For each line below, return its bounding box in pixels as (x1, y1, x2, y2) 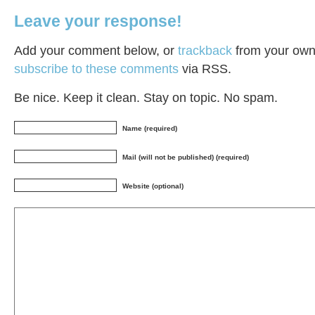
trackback (178, 43, 232, 58)
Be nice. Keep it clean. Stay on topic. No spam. (14, 90, 278, 105)
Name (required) (122, 124, 177, 132)
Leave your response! (14, 11, 182, 30)
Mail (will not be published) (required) (122, 153, 249, 161)
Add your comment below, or (14, 43, 178, 58)
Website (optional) (122, 181, 184, 190)
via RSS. (179, 61, 231, 76)
